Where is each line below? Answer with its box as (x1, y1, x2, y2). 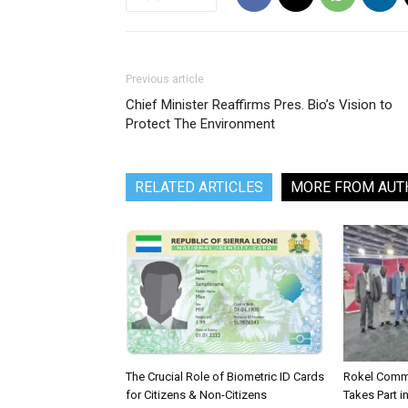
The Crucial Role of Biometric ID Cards (126, 370, 324, 383)
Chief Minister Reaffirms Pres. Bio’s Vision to (126, 97, 393, 113)
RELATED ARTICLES (135, 178, 263, 196)
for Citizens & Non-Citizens (126, 388, 270, 402)
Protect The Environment (126, 116, 275, 132)
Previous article (126, 73, 204, 86)
